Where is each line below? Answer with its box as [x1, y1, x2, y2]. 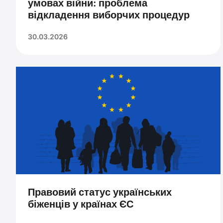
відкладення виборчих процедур [28, 9, 190, 21]
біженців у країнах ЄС [28, 198, 133, 210]
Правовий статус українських [28, 186, 172, 198]
